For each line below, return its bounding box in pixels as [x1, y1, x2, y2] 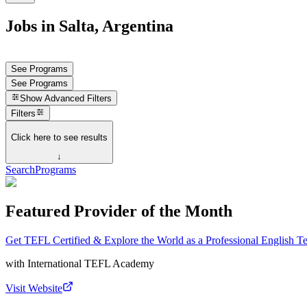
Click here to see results [11, 132, 108, 143]
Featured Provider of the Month [5, 202, 232, 220]
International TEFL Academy [27, 257, 154, 269]
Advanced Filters [45, 93, 112, 104]
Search [5, 164, 35, 176]
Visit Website [5, 282, 62, 294]
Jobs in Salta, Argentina [5, 16, 173, 35]
